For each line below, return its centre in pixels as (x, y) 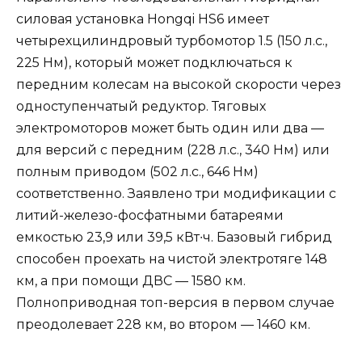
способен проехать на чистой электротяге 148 (172, 259)
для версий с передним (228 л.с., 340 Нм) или (173, 150)
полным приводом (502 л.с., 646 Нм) (137, 172)
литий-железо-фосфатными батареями (150, 216)
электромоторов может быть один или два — (170, 128)
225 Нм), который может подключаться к (154, 63)
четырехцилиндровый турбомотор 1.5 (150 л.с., (172, 41)
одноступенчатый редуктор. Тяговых (141, 107)
